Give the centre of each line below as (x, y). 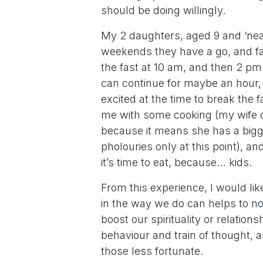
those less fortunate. (152, 251)
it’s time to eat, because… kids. (176, 163)
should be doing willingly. (163, 11)
